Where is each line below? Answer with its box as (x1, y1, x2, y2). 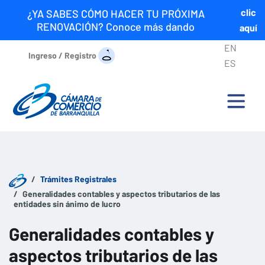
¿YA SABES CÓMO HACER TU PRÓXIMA (27, 7, 205, 20)
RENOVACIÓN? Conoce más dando (37, 20, 195, 33)
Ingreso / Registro (28, 50, 96, 60)
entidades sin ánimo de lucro (14, 199, 121, 209)
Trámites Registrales (40, 174, 117, 185)
